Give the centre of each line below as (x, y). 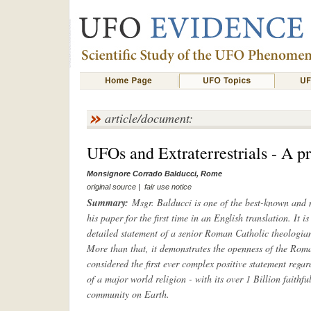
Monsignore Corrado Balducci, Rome (154, 174)
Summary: (107, 203)
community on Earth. (128, 294)
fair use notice (168, 186)
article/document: (149, 118)
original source (111, 186)
